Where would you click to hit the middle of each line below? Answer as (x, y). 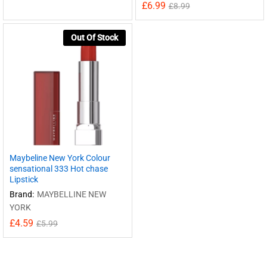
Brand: (22, 194)
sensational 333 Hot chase (59, 169)
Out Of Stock (94, 37)
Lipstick (24, 179)
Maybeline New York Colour (60, 158)
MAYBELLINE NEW (72, 194)
